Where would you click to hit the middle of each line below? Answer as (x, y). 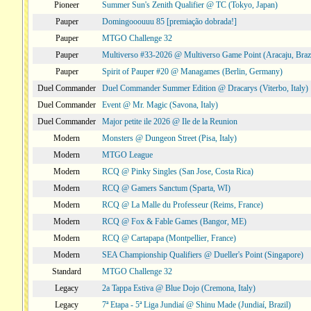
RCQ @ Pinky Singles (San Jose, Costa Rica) (178, 171)
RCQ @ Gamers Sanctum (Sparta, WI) (166, 188)
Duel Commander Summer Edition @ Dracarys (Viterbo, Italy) (205, 88)
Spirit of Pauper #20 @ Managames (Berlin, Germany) (192, 72)
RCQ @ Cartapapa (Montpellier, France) (169, 238)
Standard (67, 271)
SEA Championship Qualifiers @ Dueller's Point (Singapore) (203, 255)
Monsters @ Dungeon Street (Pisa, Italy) (169, 138)
